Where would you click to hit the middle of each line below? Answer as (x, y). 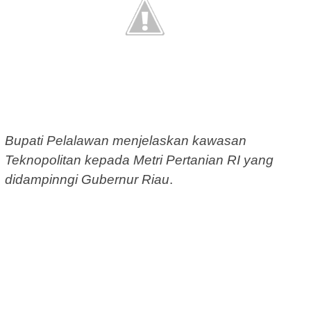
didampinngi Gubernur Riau (87, 180)
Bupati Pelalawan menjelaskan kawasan (126, 141)
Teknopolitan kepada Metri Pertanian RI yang (139, 160)
